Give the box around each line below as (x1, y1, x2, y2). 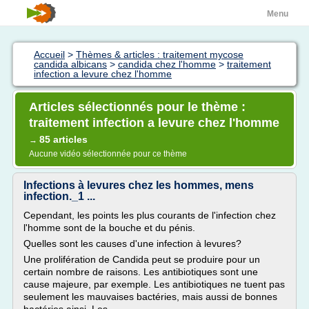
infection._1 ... (23, 190, 95, 202)
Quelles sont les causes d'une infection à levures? (23, 238, 241, 249)
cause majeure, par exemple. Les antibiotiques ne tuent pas (23, 279, 285, 290)
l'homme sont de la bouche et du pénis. (23, 222, 195, 233)
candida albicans (34, 59, 107, 70)
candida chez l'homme (118, 59, 216, 70)
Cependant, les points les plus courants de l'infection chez (23, 210, 276, 221)
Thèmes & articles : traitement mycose (76, 49, 243, 60)
